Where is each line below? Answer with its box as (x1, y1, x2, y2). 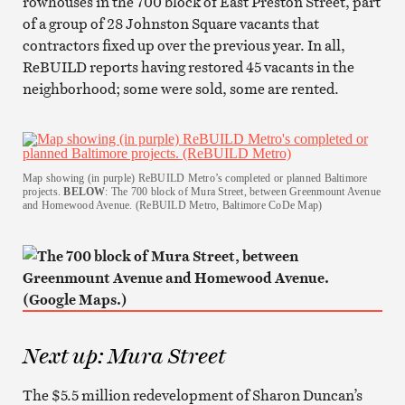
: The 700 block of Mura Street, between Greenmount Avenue (105, 184, 381, 198)
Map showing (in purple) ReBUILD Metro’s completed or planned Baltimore (22, 171, 368, 184)
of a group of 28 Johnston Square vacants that (22, 13, 319, 33)
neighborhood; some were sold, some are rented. (22, 78, 339, 99)
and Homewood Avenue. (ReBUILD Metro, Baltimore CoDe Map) (22, 198, 323, 212)
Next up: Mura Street (22, 340, 226, 371)
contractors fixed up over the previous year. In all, (22, 34, 345, 55)
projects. (22, 184, 64, 198)
